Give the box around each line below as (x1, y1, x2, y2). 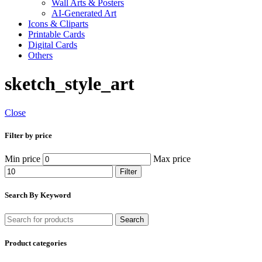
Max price (153, 154, 191, 164)
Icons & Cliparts (28, 19, 88, 29)
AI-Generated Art (51, 8, 116, 18)
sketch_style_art (5, 73, 135, 95)
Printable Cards (28, 29, 85, 39)
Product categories (5, 238, 67, 247)
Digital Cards (28, 40, 77, 50)
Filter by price (5, 131, 52, 140)
